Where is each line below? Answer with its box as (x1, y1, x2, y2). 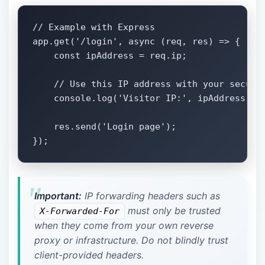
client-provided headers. (34, 249, 144, 261)
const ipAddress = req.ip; (33, 50, 187, 62)
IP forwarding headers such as (82, 190, 220, 202)
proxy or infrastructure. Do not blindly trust (34, 234, 228, 247)
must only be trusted (125, 205, 221, 217)
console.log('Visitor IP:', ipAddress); (33, 93, 256, 104)
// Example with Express (33, 22, 155, 33)
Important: (34, 190, 82, 202)
